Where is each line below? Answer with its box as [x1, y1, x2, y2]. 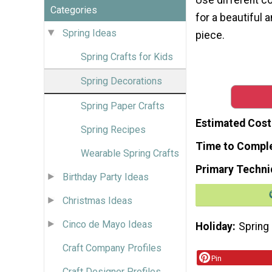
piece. [195, 29, 225, 41]
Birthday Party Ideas [63, 171, 149, 183]
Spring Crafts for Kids [81, 50, 173, 63]
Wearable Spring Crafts [81, 147, 179, 159]
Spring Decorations [81, 75, 162, 87]
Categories [50, 4, 97, 16]
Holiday [195, 220, 233, 233]
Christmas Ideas [63, 194, 132, 206]
